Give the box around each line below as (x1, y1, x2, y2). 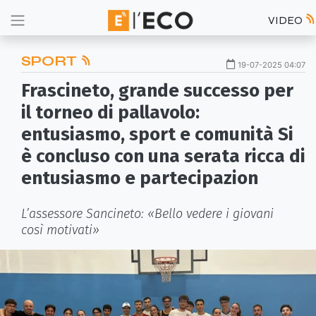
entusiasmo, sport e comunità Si (21, 123, 293, 145)
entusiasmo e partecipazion (21, 167, 258, 189)
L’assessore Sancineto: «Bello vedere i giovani (21, 206, 274, 221)
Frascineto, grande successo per (21, 80, 293, 102)
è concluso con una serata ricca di (21, 145, 305, 167)
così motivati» (21, 222, 99, 238)
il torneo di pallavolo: (21, 102, 200, 123)
